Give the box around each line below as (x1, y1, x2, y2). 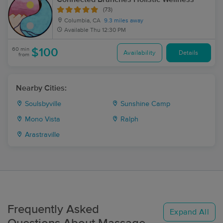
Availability (123, 49, 156, 56)
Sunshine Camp (118, 101, 170, 108)
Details (179, 49, 199, 56)
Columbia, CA (63, 18, 101, 24)
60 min (12, 46, 29, 52)
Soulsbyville (23, 101, 61, 108)
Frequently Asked (7, 204, 99, 216)
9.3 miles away (104, 18, 143, 24)
